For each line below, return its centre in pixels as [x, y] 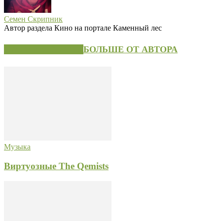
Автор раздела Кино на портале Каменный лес [83, 28]
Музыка [17, 147]
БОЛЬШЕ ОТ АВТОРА [130, 50]
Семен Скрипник [33, 19]
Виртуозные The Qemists [56, 166]
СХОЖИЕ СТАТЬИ [44, 50]
